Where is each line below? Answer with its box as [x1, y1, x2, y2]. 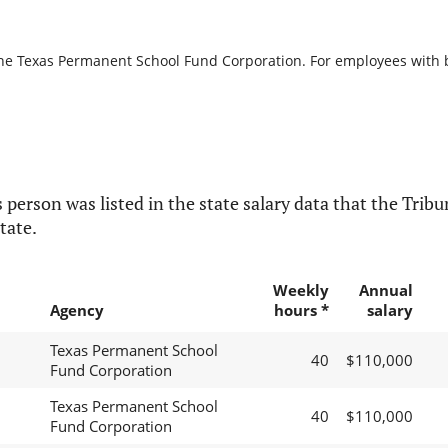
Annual [358, 280, 413, 301]
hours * [273, 300, 329, 321]
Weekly [272, 280, 329, 301]
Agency [49, 300, 104, 321]
